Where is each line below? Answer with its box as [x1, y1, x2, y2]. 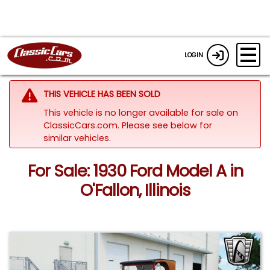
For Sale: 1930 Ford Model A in [27, 160, 243, 183]
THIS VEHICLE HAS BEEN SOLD [43, 87, 160, 100]
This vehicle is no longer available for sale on [43, 106, 238, 119]
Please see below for [121, 119, 212, 131]
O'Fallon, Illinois [80, 179, 190, 202]
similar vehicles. [43, 131, 111, 144]
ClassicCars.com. [43, 119, 122, 131]
